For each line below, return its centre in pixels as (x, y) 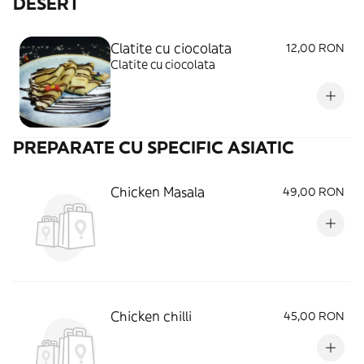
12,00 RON (315, 48)
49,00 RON (314, 192)
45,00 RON (314, 316)
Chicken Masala (158, 192)
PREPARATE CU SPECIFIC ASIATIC (154, 147)
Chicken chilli (151, 316)
